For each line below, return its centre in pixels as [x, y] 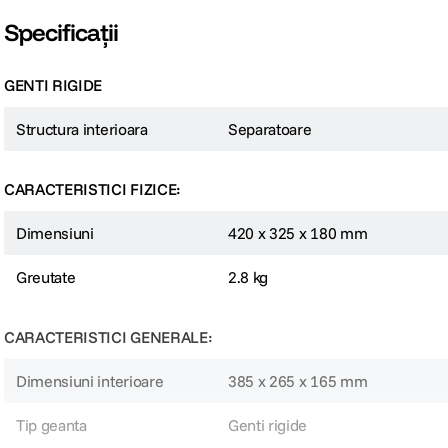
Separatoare [270, 129]
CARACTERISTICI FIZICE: [92, 189]
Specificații [61, 32]
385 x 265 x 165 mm [298, 381]
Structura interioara [82, 129]
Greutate [46, 277]
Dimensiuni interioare [90, 381]
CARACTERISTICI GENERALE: [108, 337]
